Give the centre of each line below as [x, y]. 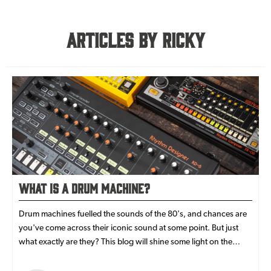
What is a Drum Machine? [84, 188]
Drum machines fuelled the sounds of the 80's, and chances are [133, 214]
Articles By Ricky [135, 39]
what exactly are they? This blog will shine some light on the [126, 242]
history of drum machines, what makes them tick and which [125, 256]
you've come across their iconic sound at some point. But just [129, 228]
